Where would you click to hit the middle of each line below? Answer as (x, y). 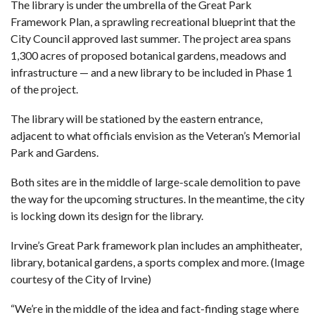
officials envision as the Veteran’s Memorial (197, 135)
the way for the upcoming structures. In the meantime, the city (157, 199)
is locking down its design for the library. (107, 216)
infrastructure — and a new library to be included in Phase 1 (152, 72)
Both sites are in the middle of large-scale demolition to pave (155, 182)
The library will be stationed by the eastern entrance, (136, 118)
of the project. (44, 89)
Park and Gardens (53, 152)
